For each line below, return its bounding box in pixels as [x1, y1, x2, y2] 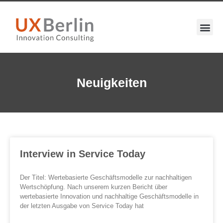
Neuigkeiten [76, 75, 147, 90]
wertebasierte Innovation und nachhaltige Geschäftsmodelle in [20, 193, 199, 201]
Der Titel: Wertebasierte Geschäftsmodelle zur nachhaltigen [20, 174, 192, 182]
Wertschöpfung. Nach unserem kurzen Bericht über [20, 183, 167, 191]
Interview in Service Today [20, 148, 145, 160]
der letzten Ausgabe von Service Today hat [20, 202, 144, 210]
